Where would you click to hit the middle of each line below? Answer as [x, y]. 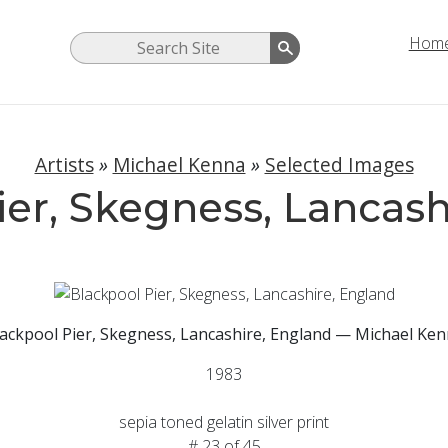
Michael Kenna [179, 165]
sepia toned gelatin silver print [224, 421]
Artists [64, 165]
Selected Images [339, 165]
